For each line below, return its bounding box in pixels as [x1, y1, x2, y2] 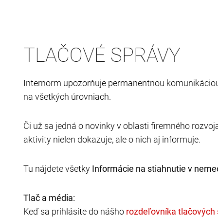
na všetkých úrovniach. [23, 91, 111, 102]
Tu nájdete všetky [23, 163, 92, 174]
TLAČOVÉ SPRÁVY [23, 44, 181, 67]
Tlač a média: [23, 193, 75, 203]
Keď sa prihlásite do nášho [23, 206, 126, 217]
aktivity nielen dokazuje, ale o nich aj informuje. [23, 134, 200, 145]
